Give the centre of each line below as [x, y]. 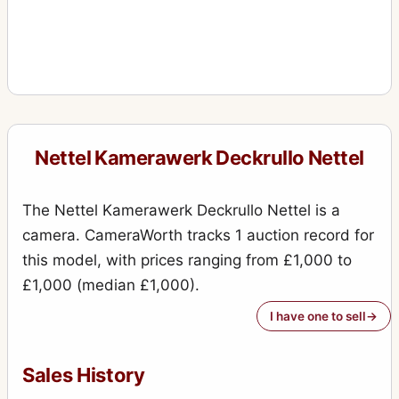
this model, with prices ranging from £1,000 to [187, 261]
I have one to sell [318, 317]
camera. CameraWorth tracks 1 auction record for [198, 236]
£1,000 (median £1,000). [111, 285]
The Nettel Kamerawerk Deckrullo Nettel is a [181, 211]
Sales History [84, 375]
